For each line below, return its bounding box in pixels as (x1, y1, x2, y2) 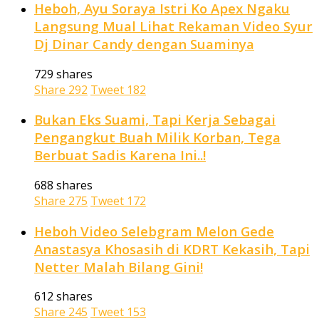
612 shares (34, 288, 93, 305)
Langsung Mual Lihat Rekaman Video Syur (34, 16, 313, 35)
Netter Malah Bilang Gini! (34, 257, 203, 276)
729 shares (34, 66, 93, 82)
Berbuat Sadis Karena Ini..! (34, 146, 206, 164)
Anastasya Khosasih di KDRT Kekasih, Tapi (34, 239, 310, 258)
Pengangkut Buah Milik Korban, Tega (34, 128, 281, 147)
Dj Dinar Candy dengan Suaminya (34, 34, 254, 53)
